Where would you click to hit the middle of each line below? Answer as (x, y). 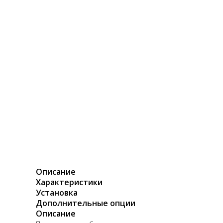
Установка (57, 192)
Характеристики (69, 182)
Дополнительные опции (86, 203)
